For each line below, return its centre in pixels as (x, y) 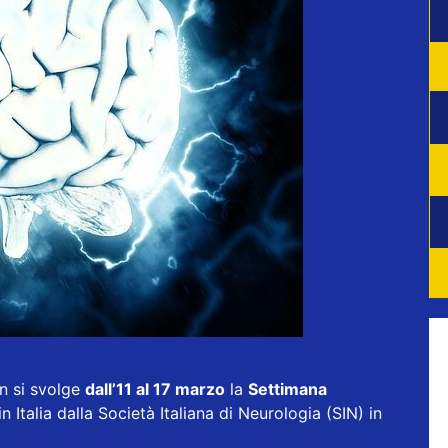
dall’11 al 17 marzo (155, 389)
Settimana (287, 389)
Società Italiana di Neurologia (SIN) (231, 413)
